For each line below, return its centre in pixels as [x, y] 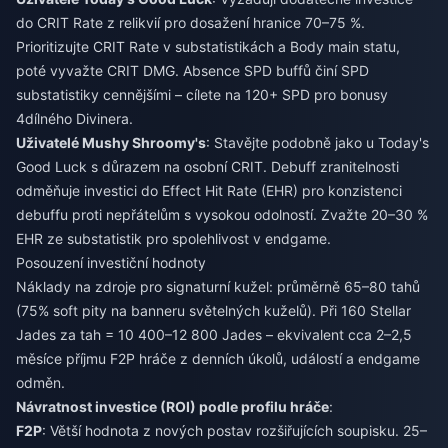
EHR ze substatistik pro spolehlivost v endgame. [173, 238]
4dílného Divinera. [74, 118]
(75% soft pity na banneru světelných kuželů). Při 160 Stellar [213, 310]
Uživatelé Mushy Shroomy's [111, 142]
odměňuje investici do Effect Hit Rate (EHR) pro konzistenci [209, 190]
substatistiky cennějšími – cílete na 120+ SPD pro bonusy [202, 94]
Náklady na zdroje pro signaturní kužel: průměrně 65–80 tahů [218, 286]
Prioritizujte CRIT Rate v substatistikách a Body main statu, [208, 46]
